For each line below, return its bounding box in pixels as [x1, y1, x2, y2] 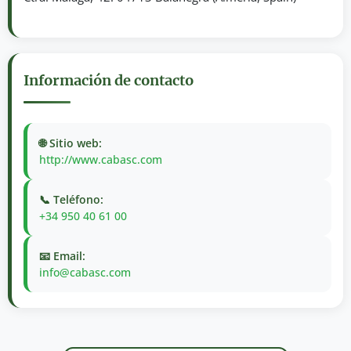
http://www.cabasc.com [39, 152, 162, 168]
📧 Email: [39, 248, 85, 264]
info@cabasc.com [39, 265, 131, 280]
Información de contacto [24, 71, 194, 90]
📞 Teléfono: [39, 192, 103, 208]
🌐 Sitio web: [39, 136, 102, 151]
